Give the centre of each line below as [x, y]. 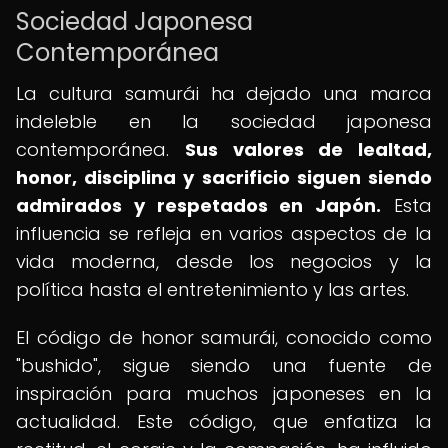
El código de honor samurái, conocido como [224, 337]
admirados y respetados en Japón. [199, 205]
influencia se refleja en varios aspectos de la [224, 233]
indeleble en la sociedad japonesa [224, 121]
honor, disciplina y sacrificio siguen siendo [224, 177]
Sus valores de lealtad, [308, 149]
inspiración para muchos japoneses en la [224, 393]
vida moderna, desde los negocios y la [224, 261]
